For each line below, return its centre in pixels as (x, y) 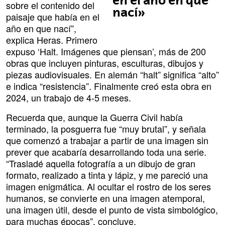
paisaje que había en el (53, 17)
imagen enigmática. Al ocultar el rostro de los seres (108, 187)
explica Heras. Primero (52, 40)
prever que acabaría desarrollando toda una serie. (106, 152)
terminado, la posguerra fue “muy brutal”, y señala (106, 129)
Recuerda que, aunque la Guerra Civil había (94, 117)
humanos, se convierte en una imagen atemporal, (105, 198)
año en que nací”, (41, 28)
